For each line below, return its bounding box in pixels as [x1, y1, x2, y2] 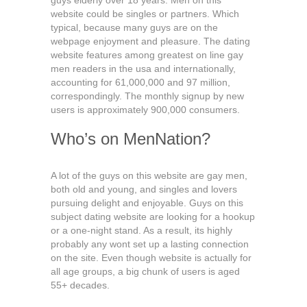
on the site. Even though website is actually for [51, 252, 251, 263]
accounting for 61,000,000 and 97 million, [51, 77, 230, 88]
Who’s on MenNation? [51, 130, 210, 148]
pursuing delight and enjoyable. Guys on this [51, 197, 243, 208]
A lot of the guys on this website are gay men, [51, 170, 247, 181]
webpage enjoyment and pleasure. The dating [51, 36, 250, 47]
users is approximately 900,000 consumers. [51, 104, 240, 115]
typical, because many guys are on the [51, 22, 218, 33]
